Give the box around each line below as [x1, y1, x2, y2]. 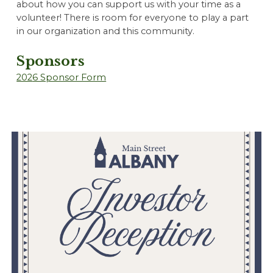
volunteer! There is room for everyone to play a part [16, 12, 249, 23]
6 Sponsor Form [32, 71, 107, 83]
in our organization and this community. [16, 25, 197, 37]
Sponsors [16, 52, 85, 69]
